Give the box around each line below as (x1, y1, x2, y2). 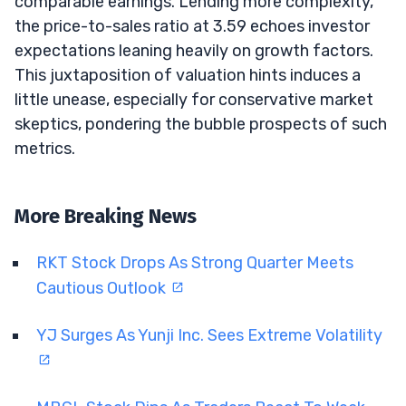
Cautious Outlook (36, 277, 169, 298)
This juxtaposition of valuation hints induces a (14, 64, 361, 85)
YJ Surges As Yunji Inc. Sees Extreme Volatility (36, 324, 382, 345)
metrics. (14, 138, 75, 159)
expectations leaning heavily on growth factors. (14, 40, 373, 61)
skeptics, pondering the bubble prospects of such (14, 113, 387, 134)
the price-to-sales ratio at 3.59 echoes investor (14, 15, 370, 36)
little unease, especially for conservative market (14, 89, 373, 110)
